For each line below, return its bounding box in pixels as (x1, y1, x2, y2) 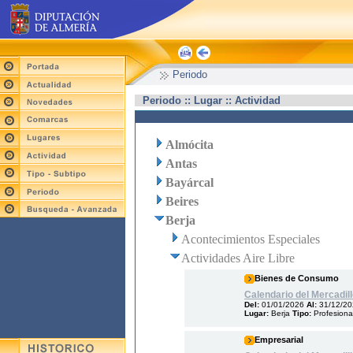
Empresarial (255, 334, 303, 344)
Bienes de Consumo (255, 273, 339, 283)
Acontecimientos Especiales (181, 232, 320, 246)
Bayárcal (165, 176, 214, 189)
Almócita (165, 138, 214, 151)
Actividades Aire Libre (181, 251, 295, 265)
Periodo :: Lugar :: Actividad (143, 95, 281, 106)
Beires (165, 195, 199, 208)
